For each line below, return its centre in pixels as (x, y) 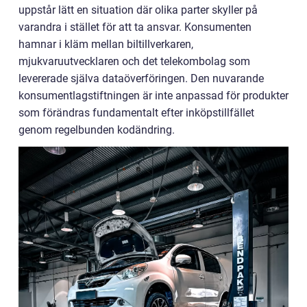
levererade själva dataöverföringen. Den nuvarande (141, 79)
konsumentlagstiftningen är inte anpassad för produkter (153, 96)
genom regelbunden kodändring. (97, 130)
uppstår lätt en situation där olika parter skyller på (138, 10)
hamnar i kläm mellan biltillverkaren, (106, 45)
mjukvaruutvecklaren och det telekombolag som (134, 62)
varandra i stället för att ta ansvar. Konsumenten (135, 27)
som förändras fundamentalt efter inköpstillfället (136, 113)
